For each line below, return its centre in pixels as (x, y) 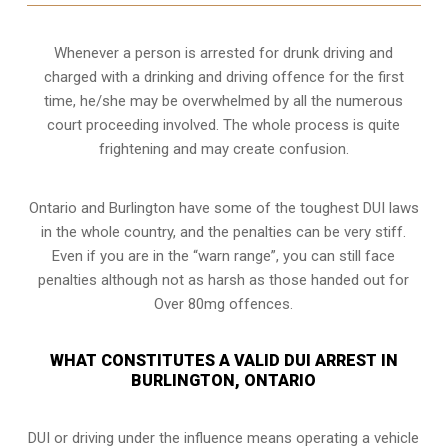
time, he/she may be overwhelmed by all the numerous (224, 100)
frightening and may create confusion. (223, 148)
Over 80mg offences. (224, 303)
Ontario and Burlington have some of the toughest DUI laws (223, 207)
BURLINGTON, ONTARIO (224, 380)
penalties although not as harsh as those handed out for (224, 279)
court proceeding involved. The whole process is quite (224, 124)
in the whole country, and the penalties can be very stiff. (224, 231)
